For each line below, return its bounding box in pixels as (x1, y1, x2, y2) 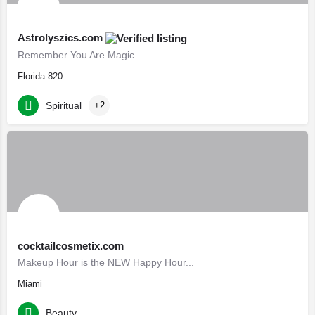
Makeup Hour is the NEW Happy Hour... (18, 257, 194, 268)
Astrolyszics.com (18, 31, 105, 44)
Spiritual (46, 99, 82, 111)
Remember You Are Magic (18, 49, 134, 60)
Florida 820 (18, 71, 63, 82)
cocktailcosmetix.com (18, 240, 124, 252)
